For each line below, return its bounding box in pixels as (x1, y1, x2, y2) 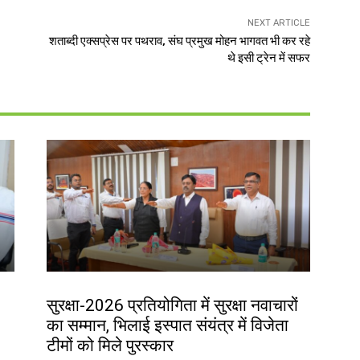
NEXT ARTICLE (247, 18, 310, 29)
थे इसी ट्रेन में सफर (227, 51, 310, 66)
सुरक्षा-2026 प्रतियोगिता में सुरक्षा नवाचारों (47, 296, 298, 316)
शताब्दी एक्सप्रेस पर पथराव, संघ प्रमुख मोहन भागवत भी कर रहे (48, 34, 310, 49)
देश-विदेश (51, 283, 78, 295)
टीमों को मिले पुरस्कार (47, 336, 174, 356)
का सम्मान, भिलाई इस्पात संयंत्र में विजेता (47, 316, 288, 336)
